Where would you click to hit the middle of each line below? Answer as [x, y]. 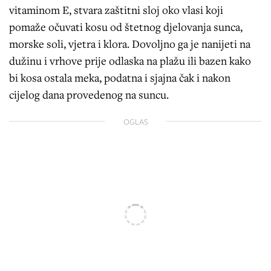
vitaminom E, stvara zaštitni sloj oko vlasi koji [116, 9]
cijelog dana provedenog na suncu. [89, 94]
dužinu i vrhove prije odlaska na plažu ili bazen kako [130, 60]
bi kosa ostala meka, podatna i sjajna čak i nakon [120, 77]
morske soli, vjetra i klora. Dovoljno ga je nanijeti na [130, 43]
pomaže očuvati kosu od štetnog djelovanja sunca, [126, 26]
